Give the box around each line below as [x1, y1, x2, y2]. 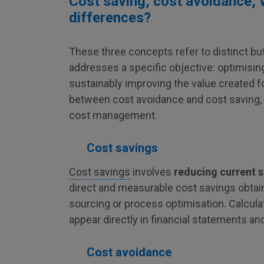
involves [130, 166, 174, 178]
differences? [69, 9, 151, 26]
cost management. [69, 109, 157, 121]
